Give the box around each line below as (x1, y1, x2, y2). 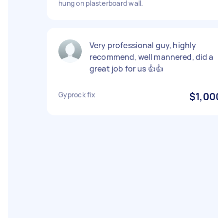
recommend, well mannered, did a (90, 52, 214, 62)
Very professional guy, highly (90, 40, 197, 51)
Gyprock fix (58, 90, 95, 99)
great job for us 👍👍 (90, 63, 163, 74)
